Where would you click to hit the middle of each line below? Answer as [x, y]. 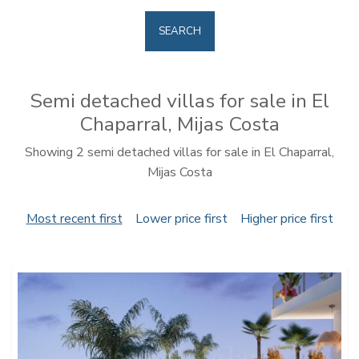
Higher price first [286, 219]
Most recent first [74, 219]
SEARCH [179, 31]
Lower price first [181, 219]
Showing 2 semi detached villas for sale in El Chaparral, [179, 152]
